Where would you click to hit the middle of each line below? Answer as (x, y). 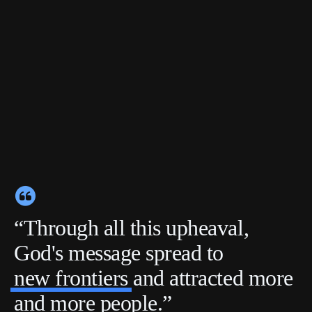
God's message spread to (119, 252)
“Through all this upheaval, (132, 227)
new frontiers (71, 278)
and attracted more (213, 278)
